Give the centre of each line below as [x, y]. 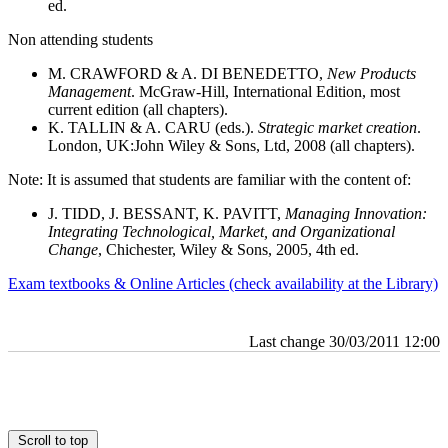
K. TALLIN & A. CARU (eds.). [153, 128]
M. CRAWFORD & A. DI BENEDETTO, [187, 74]
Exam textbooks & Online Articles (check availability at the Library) [223, 284]
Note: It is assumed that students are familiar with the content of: [209, 180]
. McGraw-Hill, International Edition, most [265, 92]
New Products [371, 74]
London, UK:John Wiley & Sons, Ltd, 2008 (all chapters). [231, 146]
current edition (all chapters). [138, 110]
